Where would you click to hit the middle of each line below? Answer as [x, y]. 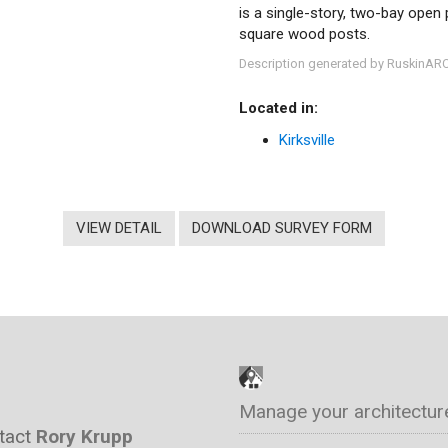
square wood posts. [304, 33]
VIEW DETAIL [119, 228]
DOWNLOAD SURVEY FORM [282, 228]
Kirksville [307, 139]
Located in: [278, 108]
